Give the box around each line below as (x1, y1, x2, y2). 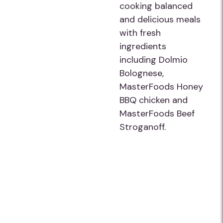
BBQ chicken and (119, 94, 188, 106)
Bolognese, (119, 67, 164, 79)
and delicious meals (119, 13, 201, 25)
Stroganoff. (119, 121, 166, 133)
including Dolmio (119, 54, 188, 66)
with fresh (119, 27, 161, 39)
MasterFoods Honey (119, 81, 203, 93)
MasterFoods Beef (119, 108, 195, 119)
